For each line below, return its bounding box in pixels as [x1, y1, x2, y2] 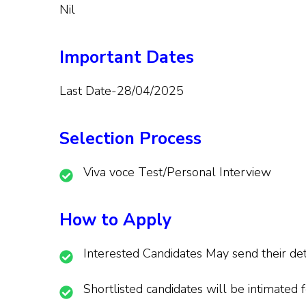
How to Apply [59, 208, 171, 232]
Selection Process [59, 126, 201, 150]
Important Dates [59, 45, 194, 69]
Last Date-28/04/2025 [59, 82, 184, 99]
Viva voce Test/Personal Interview [83, 163, 271, 180]
